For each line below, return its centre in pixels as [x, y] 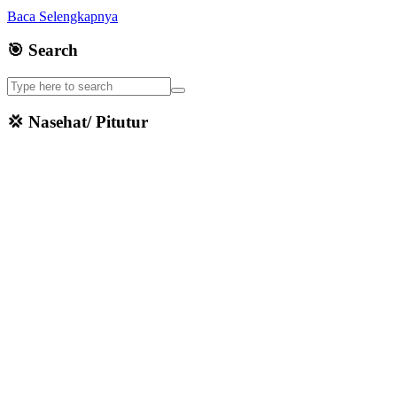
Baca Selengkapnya [62, 16]
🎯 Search [43, 51]
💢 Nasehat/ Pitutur [78, 121]
